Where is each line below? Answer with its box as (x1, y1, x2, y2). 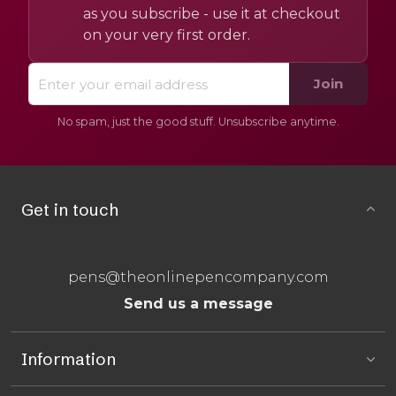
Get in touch (21, 198, 118, 220)
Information (21, 348, 116, 370)
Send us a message (123, 295, 273, 313)
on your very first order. (82, 27, 250, 44)
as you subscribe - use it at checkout (82, 5, 340, 23)
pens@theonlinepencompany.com (67, 268, 329, 286)
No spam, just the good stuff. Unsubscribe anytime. (57, 114, 339, 128)
